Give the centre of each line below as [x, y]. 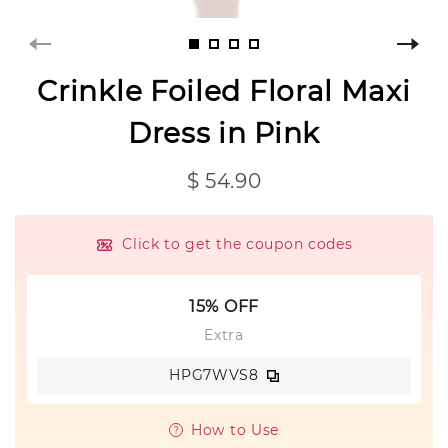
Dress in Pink [224, 132]
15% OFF [224, 306]
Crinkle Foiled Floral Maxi [224, 90]
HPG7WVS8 [214, 375]
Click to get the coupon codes [237, 244]
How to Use [235, 429]
